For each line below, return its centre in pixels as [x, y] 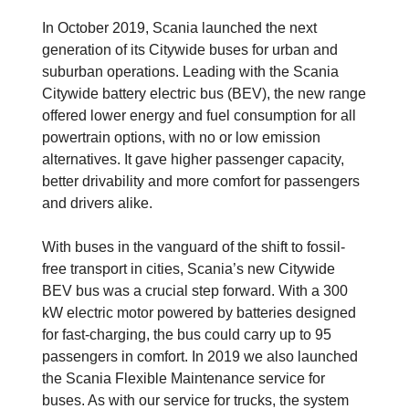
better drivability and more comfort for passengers [201, 181]
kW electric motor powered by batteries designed [199, 312]
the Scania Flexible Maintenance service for [184, 378]
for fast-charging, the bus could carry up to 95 [187, 334]
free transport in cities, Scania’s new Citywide [189, 268]
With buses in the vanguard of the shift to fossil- [194, 246]
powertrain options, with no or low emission [181, 137]
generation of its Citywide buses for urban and [190, 49]
